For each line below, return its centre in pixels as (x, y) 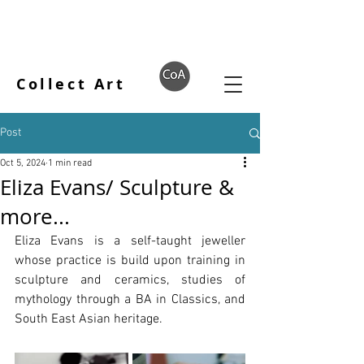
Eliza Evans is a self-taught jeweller (130, 241)
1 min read (70, 163)
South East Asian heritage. (89, 319)
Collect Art (71, 84)
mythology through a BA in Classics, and (130, 300)
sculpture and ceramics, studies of (130, 280)
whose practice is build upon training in (130, 261)
